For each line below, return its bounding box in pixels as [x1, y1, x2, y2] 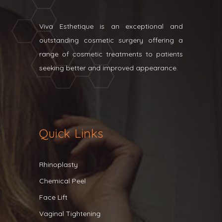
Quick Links [39, 126, 104, 141]
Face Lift [39, 193, 67, 202]
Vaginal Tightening [39, 209, 101, 218]
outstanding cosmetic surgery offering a [39, 36, 183, 45]
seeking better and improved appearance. [39, 63, 178, 72]
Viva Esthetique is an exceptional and [39, 22, 183, 31]
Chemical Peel [39, 176, 86, 185]
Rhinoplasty [39, 160, 78, 169]
